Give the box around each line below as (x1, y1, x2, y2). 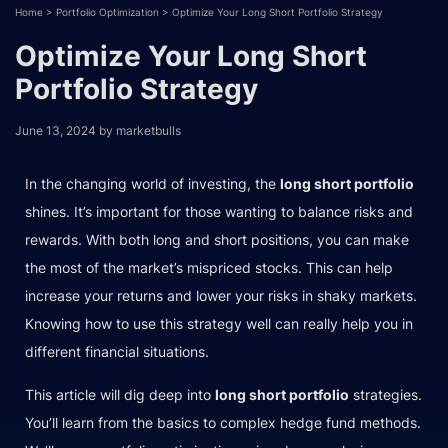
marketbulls (116, 122, 181, 138)
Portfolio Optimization (56, 5, 159, 18)
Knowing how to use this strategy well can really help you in (25, 314, 413, 332)
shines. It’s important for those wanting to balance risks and (25, 202, 413, 220)
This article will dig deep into (25, 385, 215, 403)
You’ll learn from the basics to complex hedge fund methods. (25, 413, 421, 431)
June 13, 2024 (15, 122, 96, 138)
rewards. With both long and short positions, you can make (25, 230, 409, 248)
